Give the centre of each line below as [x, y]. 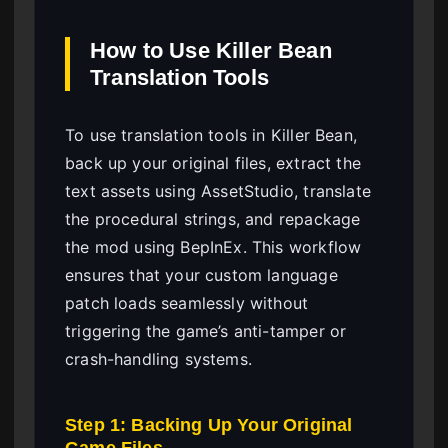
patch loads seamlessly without [187, 302]
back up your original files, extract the [213, 162]
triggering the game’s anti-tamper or [206, 330]
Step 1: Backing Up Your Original [209, 424]
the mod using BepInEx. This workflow [213, 246]
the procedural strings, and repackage [213, 218]
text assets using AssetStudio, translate [218, 190]
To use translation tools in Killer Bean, [211, 134]
